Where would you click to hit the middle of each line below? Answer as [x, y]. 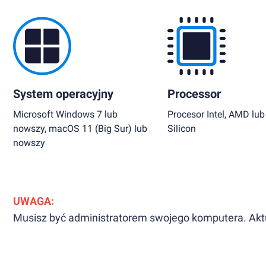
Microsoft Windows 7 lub [65, 114]
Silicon [182, 129]
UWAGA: [34, 201]
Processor [194, 94]
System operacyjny [63, 94]
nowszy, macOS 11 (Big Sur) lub [80, 129]
